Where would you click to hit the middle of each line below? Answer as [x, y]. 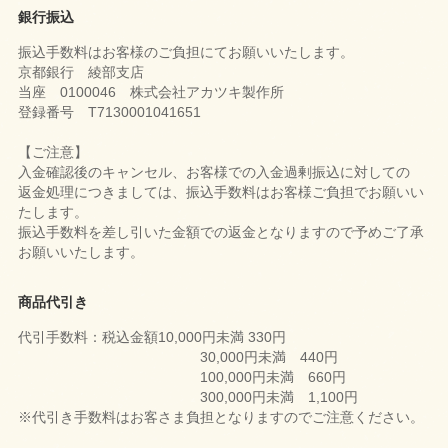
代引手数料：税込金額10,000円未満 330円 [152, 337]
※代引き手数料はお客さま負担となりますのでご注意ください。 [221, 417]
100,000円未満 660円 [182, 377]
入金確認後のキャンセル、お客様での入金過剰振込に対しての [214, 172]
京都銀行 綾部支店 [81, 72]
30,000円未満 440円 [178, 357]
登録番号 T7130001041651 [109, 112]
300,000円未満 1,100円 [188, 397]
